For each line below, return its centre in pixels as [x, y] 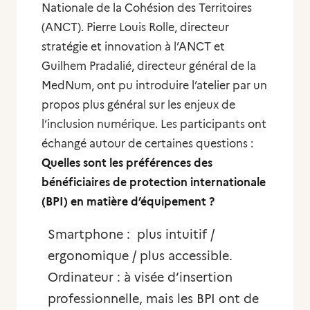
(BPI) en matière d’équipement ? [128, 202]
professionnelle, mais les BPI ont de [153, 299]
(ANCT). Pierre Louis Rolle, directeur [135, 27]
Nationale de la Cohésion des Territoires [147, 8]
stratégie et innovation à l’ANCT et [133, 47]
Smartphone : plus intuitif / [131, 235]
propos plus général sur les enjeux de [138, 105]
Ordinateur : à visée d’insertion [140, 277]
